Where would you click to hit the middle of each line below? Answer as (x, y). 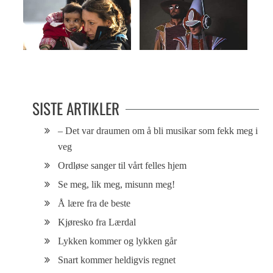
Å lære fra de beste (94, 204)
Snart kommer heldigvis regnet (117, 260)
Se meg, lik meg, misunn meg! (117, 185)
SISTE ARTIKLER (76, 108)
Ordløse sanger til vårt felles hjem (122, 166)
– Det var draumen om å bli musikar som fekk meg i (158, 131)
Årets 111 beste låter (171, 62)
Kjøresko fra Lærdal (97, 222)
